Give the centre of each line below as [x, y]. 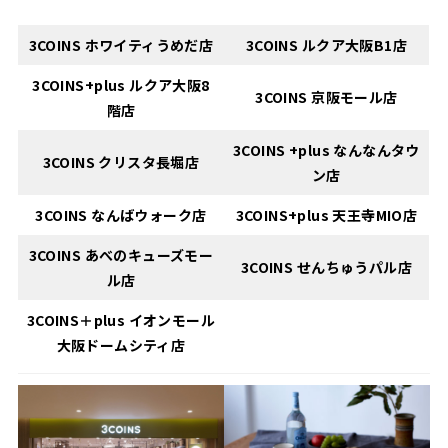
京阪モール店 [354, 97]
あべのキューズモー [149, 255]
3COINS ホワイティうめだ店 [121, 45]
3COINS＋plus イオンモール [121, 320]
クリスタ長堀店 [149, 162]
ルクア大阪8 [169, 85]
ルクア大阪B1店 [354, 45]
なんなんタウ [376, 150]
